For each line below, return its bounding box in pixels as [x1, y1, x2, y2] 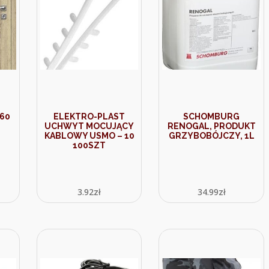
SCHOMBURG [183, 112, 240, 121]
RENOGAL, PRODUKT [167, 121, 256, 131]
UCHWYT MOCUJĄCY [44, 121, 134, 131]
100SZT [73, 141, 106, 150]
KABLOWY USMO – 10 [44, 131, 134, 141]
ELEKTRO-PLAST [53, 112, 125, 121]
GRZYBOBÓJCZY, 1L [168, 131, 255, 141]
